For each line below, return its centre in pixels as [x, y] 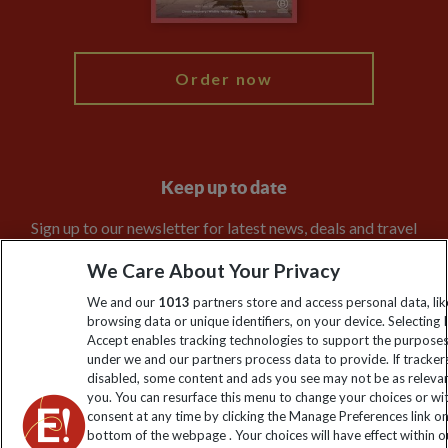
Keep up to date [224, 188]
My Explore [58, 27]
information [224, 255]
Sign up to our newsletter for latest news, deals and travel [224, 228]
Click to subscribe [224, 311]
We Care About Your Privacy [214, 270]
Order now [224, 79]
